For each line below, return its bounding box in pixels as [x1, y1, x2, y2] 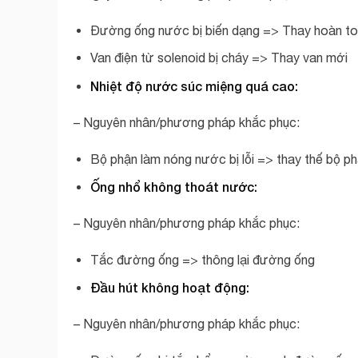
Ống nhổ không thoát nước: [89, 179, 257, 195]
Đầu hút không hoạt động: [89, 280, 249, 296]
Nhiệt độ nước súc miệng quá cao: [89, 78, 298, 93]
